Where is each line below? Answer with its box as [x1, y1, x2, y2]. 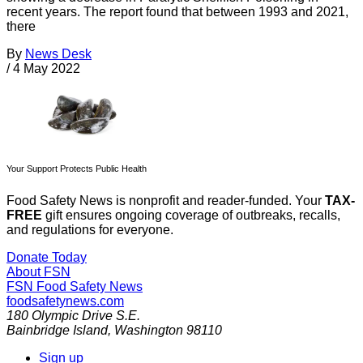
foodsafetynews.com [6, 294, 124, 309]
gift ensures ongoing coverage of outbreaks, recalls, [42, 208, 340, 223]
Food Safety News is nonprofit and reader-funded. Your [6, 194, 325, 208]
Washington [114, 323, 183, 338]
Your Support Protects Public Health [6, 164, 147, 174]
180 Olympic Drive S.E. [6, 309, 140, 323]
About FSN [6, 265, 70, 280]
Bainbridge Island [6, 323, 108, 338]
